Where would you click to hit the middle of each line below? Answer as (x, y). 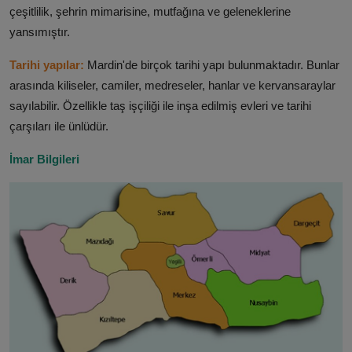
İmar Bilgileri (44, 159)
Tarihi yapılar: (48, 64)
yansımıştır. (40, 31)
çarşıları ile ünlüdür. (59, 126)
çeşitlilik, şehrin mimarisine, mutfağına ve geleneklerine (150, 11)
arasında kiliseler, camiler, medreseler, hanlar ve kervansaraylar (172, 85)
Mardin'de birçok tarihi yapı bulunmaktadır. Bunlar (213, 64)
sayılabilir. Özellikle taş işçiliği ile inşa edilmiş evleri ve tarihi (160, 105)
